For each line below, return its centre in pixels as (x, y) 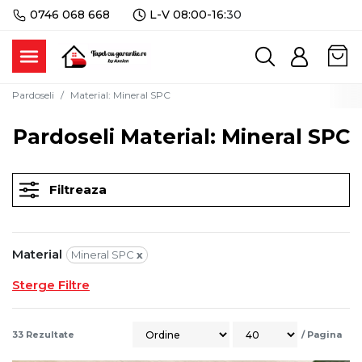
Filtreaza (78, 189)
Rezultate (50, 335)
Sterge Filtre (51, 285)
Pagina (324, 335)
